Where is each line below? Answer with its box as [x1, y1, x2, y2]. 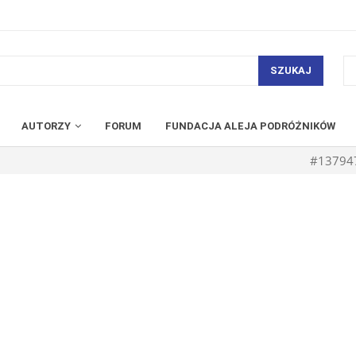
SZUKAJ [269, 64, 311, 77]
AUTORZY [21, 119, 71, 132]
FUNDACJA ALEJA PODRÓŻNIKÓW [165, 119, 335, 132]
